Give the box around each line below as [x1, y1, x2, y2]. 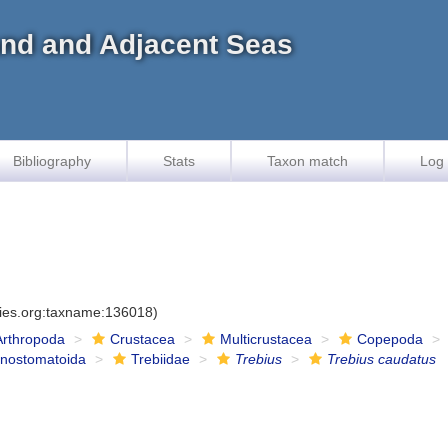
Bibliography [13, 153, 91, 169]
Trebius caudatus [327, 351, 437, 367]
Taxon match [267, 153, 348, 169]
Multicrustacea [220, 331, 313, 347]
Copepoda [357, 331, 424, 347]
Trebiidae [131, 351, 191, 367]
